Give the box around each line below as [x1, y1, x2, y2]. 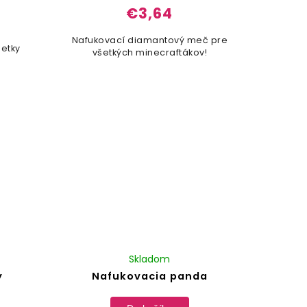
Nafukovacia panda [91, 269, 208, 283]
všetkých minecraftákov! [92, 47, 208, 59]
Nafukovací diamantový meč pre [71, 34, 228, 47]
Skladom [129, 251, 171, 266]
